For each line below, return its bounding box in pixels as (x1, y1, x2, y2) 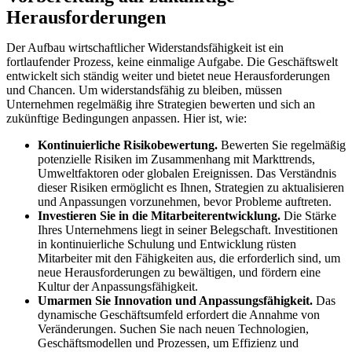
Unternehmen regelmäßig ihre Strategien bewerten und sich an (6, 97, 315, 112)
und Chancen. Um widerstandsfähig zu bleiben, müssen (6, 83, 282, 97)
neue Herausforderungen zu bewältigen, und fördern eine (38, 266, 321, 280)
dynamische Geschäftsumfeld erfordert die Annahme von (38, 308, 320, 322)
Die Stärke (280, 209, 336, 223)
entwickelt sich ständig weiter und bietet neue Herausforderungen (6, 69, 330, 83)
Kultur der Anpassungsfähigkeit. (38, 280, 198, 294)
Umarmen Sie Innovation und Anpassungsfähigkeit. (38, 294, 313, 308)
